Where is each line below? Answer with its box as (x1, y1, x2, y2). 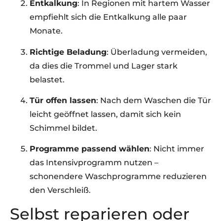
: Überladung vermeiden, (107, 47, 207, 57)
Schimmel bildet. (30, 123, 97, 133)
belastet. (30, 74, 65, 84)
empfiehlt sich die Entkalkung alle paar (30, 12, 187, 22)
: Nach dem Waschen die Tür (96, 95, 211, 105)
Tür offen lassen (30, 95, 96, 105)
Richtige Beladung (30, 47, 107, 57)
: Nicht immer (149, 144, 204, 154)
